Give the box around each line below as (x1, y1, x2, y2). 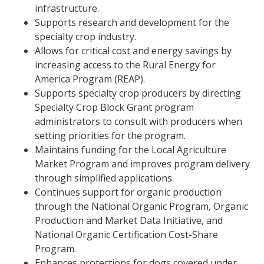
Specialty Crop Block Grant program (35, 101, 194, 114)
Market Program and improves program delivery (35, 157, 250, 170)
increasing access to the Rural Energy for (35, 58, 216, 71)
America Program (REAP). (35, 72, 146, 85)
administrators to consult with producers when (35, 115, 243, 128)
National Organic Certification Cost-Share (35, 228, 219, 241)
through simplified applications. (35, 171, 174, 184)
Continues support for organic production (35, 186, 222, 199)
